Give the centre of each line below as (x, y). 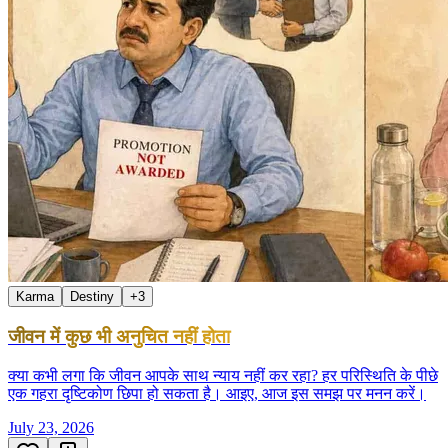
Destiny (92, 297)
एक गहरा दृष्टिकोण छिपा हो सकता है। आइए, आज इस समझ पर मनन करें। (217, 393)
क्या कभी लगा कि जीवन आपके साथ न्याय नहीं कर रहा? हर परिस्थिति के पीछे (223, 375)
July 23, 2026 (51, 427)
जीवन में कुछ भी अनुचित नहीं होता (119, 336)
